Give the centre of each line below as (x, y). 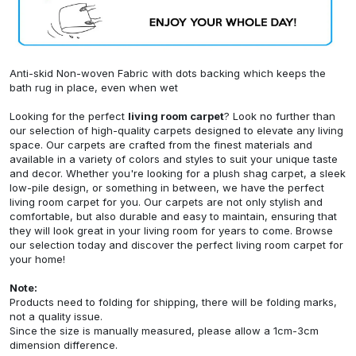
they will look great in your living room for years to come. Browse (171, 230)
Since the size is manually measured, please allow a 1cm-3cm (164, 330)
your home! (37, 259)
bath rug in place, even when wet (94, 87)
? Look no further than (280, 116)
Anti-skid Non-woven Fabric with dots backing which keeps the (168, 73)
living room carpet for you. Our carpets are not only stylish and (166, 201)
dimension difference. (64, 344)
